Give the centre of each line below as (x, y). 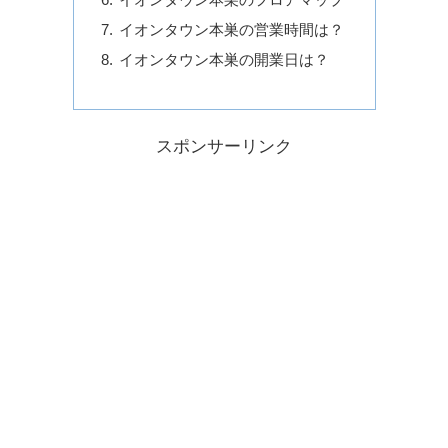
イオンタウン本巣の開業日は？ (223, 59)
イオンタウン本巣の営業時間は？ (231, 29)
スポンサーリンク (224, 146)
